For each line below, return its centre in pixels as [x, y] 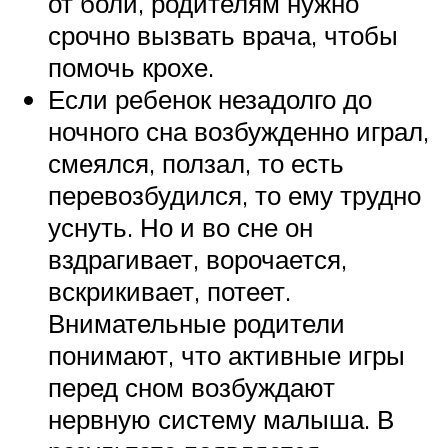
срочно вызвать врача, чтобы [223, 34]
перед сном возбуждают [191, 386]
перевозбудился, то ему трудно [234, 194]
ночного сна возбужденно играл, [238, 130]
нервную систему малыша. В [221, 418]
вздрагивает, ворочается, [197, 258]
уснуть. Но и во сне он [180, 226]
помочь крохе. [131, 66]
